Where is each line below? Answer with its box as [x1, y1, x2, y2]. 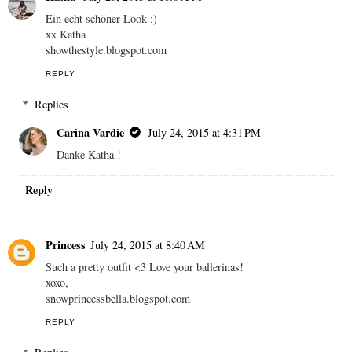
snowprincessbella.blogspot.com [46, 290, 190, 306]
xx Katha [46, 26, 86, 42]
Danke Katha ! [57, 147, 122, 163]
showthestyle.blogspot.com [46, 42, 167, 57]
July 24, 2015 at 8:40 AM [90, 236, 205, 252]
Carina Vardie [57, 124, 125, 141]
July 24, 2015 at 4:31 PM [148, 125, 262, 141]
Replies [35, 97, 69, 112]
